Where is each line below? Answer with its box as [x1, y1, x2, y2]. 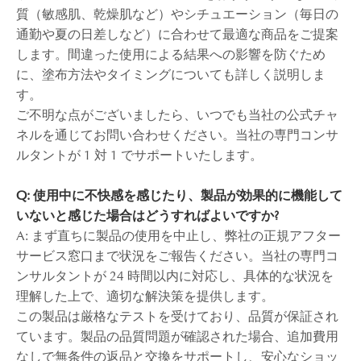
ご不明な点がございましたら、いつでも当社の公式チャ [16, 106, 338, 123]
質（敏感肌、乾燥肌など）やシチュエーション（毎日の [16, 6, 338, 23]
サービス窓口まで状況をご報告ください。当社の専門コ [16, 247, 338, 264]
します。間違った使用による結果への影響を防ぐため [16, 46, 326, 63]
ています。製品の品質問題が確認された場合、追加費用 [16, 328, 338, 345]
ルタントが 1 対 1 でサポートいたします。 [16, 147, 263, 164]
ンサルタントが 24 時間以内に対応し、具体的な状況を [16, 268, 334, 284]
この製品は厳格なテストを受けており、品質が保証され [16, 308, 338, 325]
